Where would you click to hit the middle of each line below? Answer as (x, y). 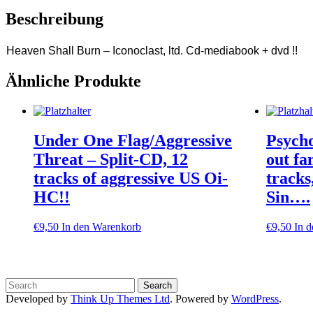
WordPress (255, 298)
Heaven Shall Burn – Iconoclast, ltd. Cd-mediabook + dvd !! (152, 51)
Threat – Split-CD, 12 (111, 160)
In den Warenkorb (101, 226)
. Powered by (201, 298)
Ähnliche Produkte (73, 81)
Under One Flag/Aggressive (133, 141)
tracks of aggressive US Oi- (131, 179)
